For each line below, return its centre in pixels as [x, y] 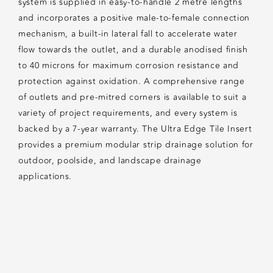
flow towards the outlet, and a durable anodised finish [133, 49]
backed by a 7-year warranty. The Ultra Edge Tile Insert [135, 129]
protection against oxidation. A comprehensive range [132, 81]
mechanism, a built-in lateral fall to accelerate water [128, 34]
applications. [45, 176]
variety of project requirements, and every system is [128, 113]
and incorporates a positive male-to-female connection [134, 18]
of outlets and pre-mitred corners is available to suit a [133, 97]
